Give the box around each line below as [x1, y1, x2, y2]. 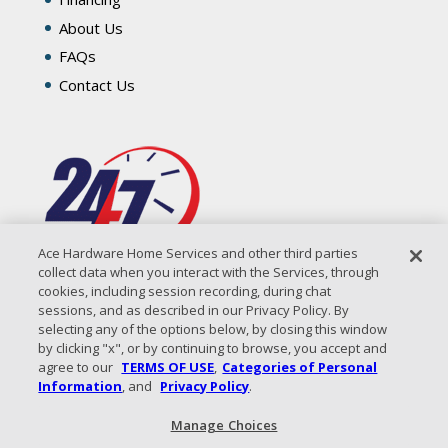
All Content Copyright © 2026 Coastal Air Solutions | [51, 428, 350, 446]
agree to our [38, 358, 117, 376]
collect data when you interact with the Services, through [38, 263, 380, 281]
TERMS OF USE [121, 358, 215, 376]
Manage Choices [170, 416, 278, 434]
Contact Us [58, 74, 135, 95]
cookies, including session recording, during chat [38, 282, 332, 300]
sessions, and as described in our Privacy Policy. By [38, 301, 350, 319]
